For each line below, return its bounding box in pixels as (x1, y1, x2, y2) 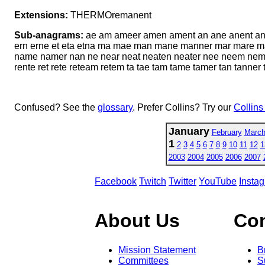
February (211, 127, 242, 137)
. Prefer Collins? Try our (132, 102, 234, 112)
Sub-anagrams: (14, 30, 83, 40)
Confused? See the (14, 102, 98, 112)
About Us (95, 210, 180, 232)
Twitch (139, 176, 166, 186)
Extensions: (14, 9, 68, 20)
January (168, 125, 209, 137)
